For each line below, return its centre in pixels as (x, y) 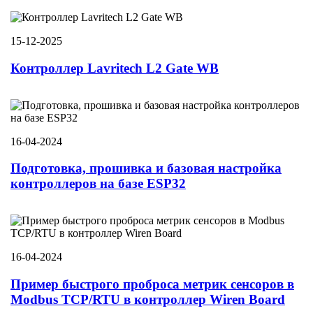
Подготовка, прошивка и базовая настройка (146, 168)
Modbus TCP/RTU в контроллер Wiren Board (148, 299)
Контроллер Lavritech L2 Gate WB (115, 68)
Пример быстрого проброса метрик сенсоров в (152, 284)
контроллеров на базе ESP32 (98, 184)
